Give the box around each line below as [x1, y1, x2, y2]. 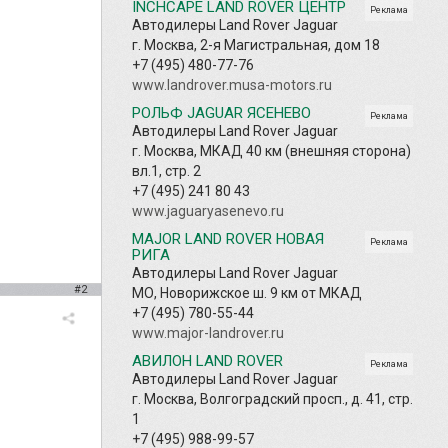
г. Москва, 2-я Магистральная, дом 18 [132, 36, 380, 53]
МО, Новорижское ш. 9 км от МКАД [132, 284, 362, 301]
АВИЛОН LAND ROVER [132, 351, 283, 370]
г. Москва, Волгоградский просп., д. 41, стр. [132, 390, 413, 407]
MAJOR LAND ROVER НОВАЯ [132, 229, 324, 248]
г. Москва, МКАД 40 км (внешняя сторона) [132, 142, 411, 159]
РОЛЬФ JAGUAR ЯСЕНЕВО [132, 103, 311, 122]
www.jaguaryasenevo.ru [132, 202, 284, 219]
